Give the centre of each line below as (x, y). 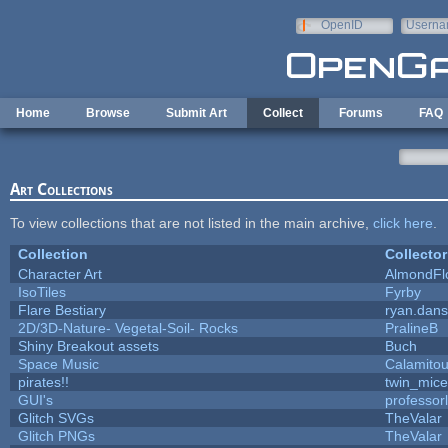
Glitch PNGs (56, 435)
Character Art (59, 273)
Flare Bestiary (61, 309)
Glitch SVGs (55, 417)
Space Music (58, 363)
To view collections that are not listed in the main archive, (191, 222)
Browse (108, 113)
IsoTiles (41, 291)
